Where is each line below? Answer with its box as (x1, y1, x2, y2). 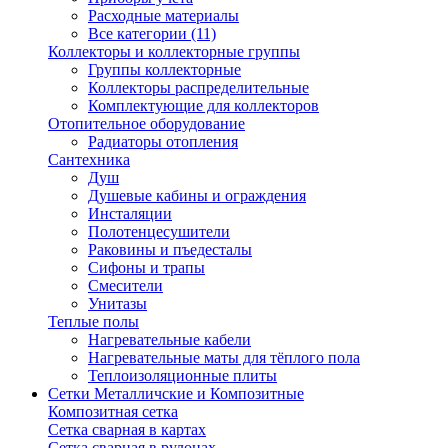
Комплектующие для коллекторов (88, 97, 319, 114)
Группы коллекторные (88, 61, 241, 78)
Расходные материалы (88, 7, 239, 24)
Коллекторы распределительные (88, 79, 309, 96)
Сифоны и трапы (88, 259, 205, 276)
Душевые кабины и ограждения (88, 187, 306, 204)
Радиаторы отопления (88, 133, 238, 150)
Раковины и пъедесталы (88, 241, 252, 258)
